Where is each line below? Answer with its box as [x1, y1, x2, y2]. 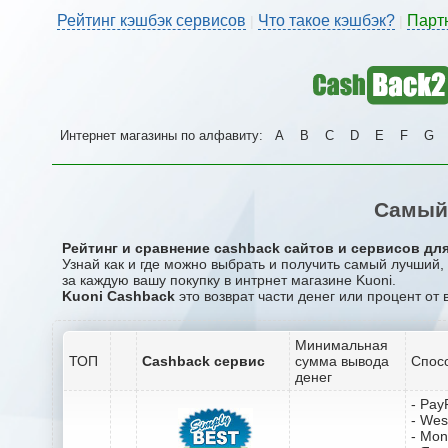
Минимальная [295, 336, 388, 353]
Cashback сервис [142, 352, 265, 369]
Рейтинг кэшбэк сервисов [57, 12, 246, 29]
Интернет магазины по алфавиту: [60, 128, 267, 143]
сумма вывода [295, 352, 389, 369]
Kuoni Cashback [62, 287, 175, 304]
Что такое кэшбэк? [258, 12, 395, 29]
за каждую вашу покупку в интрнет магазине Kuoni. [62, 271, 396, 288]
